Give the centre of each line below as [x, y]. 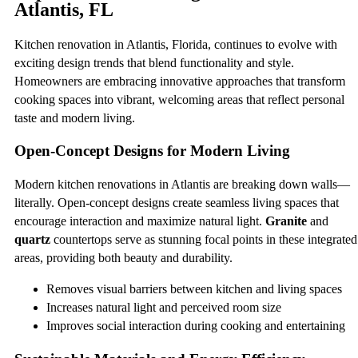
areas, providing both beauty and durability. [123, 257]
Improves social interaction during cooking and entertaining [196, 325]
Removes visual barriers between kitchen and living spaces [194, 288]
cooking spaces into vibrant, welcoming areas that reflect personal [179, 99]
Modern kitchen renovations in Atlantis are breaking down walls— [182, 184]
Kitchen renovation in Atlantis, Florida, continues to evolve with [176, 44]
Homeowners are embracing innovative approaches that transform [180, 81]
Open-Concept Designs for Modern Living [152, 151]
